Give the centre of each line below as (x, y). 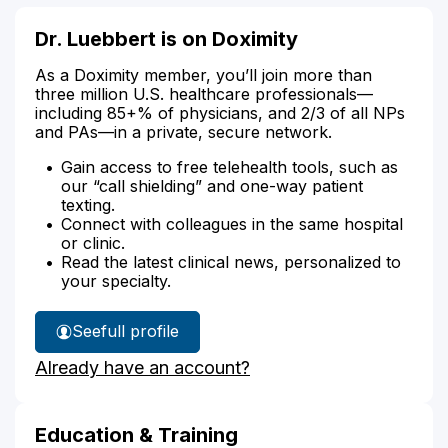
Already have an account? (142, 367)
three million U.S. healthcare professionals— (204, 93)
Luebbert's (157, 370)
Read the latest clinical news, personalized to (231, 261)
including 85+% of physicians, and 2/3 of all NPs (220, 112)
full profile (140, 331)
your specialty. (116, 280)
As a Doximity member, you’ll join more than (203, 74)
